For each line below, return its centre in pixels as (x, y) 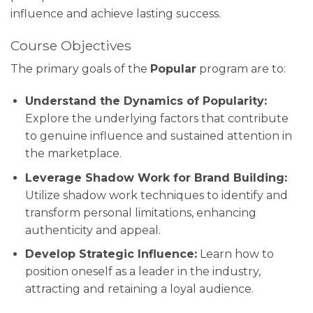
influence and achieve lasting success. (116, 13)
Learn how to (235, 254)
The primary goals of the (80, 69)
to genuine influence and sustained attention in (158, 136)
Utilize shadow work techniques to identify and (156, 195)
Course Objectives (71, 45)
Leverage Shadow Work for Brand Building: (156, 177)
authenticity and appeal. (93, 230)
